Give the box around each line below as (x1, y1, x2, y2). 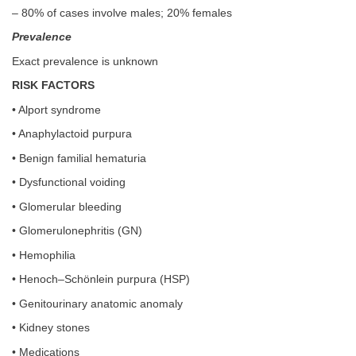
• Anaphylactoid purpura (12, 128, 132, 140)
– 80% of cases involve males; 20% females (12, 6, 232, 19)
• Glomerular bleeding (12, 200, 122, 213)
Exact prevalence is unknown (12, 55, 158, 68)
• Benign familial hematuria (12, 152, 146, 164)
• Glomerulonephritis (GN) (12, 225, 142, 237)
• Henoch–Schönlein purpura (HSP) (12, 273, 190, 285)
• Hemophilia (12, 249, 75, 261)
